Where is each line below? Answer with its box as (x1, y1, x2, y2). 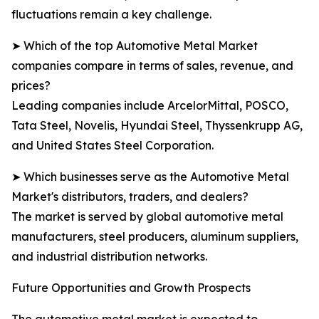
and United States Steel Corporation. (11, 138, 214, 153)
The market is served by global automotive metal (11, 209, 283, 224)
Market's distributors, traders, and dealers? (11, 189, 249, 204)
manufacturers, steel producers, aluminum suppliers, (11, 229, 298, 244)
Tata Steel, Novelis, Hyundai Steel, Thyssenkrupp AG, (11, 118, 303, 133)
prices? (11, 78, 51, 93)
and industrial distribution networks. (11, 249, 207, 264)
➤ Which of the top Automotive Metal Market (11, 38, 258, 53)
